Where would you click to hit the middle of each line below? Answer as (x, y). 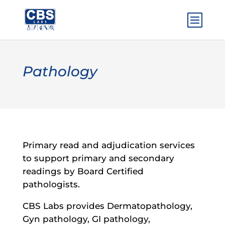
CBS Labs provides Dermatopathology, (107, 206)
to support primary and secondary (98, 158)
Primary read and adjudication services (108, 145)
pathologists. (51, 184)
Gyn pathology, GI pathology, (86, 219)
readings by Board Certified (83, 171)
